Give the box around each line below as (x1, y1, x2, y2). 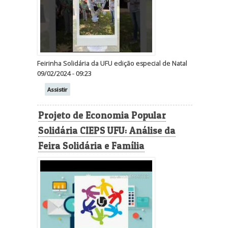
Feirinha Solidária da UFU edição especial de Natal (37, 59, 188, 68)
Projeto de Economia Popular (38, 109, 166, 122)
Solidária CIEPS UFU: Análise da (38, 125, 176, 137)
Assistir (47, 85, 68, 93)
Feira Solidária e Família (38, 140, 145, 152)
